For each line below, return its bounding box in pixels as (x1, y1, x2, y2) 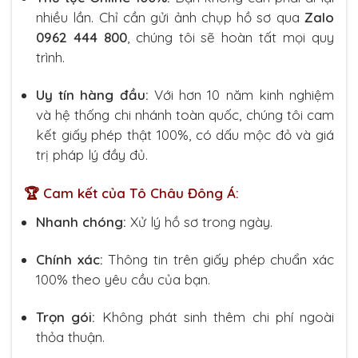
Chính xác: (36, 250, 103, 268)
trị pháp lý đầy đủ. (36, 146, 148, 163)
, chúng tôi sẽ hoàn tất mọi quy (126, 28, 335, 46)
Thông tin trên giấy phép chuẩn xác (102, 250, 334, 268)
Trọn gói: (36, 308, 96, 325)
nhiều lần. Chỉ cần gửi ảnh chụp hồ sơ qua (36, 8, 300, 26)
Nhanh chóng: (36, 213, 126, 230)
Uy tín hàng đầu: (36, 86, 149, 103)
